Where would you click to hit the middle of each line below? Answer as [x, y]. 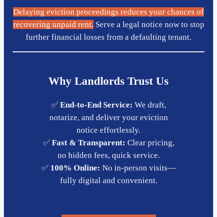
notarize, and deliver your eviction [108, 118]
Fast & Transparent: [88, 143]
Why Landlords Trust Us [108, 81]
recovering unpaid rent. [53, 24]
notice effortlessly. [108, 130]
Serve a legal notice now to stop [149, 24]
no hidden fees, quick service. [108, 155]
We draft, [149, 105]
